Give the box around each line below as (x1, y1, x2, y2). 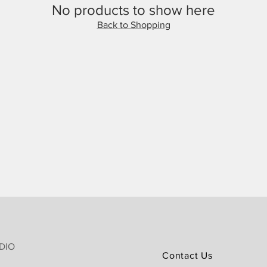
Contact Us (162, 250, 213, 260)
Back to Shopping (97, 20, 170, 30)
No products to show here (52, 2, 215, 18)
